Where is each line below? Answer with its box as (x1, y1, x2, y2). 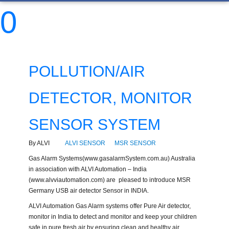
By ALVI (28, 140, 53, 147)
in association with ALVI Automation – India (28, 166, 147, 173)
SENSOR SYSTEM (28, 116, 161, 133)
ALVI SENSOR (64, 140, 105, 147)
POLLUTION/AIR (28, 63, 145, 80)
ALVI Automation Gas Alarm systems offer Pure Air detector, (28, 202, 191, 210)
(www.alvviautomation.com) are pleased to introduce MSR (28, 176, 191, 184)
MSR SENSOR (114, 140, 156, 147)
